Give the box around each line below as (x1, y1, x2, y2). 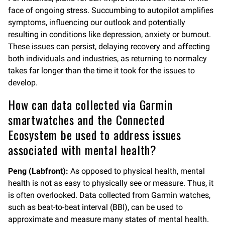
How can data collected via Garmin (8, 95, 173, 114)
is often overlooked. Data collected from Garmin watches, (8, 190, 210, 200)
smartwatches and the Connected (8, 110, 165, 129)
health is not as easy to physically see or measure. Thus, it (8, 178, 213, 188)
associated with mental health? (8, 141, 157, 159)
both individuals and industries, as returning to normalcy (8, 54, 207, 63)
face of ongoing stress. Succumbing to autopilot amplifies (8, 6, 213, 15)
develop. (8, 78, 38, 87)
